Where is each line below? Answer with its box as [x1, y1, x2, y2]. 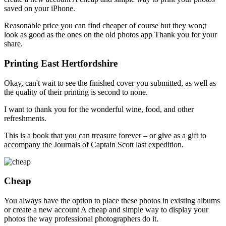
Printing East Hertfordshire [4, 58, 118, 69]
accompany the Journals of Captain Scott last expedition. [4, 140, 184, 149]
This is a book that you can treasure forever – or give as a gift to [4, 131, 206, 140]
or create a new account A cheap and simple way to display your [4, 205, 208, 214]
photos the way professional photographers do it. [4, 214, 158, 223]
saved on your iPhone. [4, 4, 75, 13]
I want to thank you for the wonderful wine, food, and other [4, 104, 194, 114]
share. [4, 39, 23, 48]
